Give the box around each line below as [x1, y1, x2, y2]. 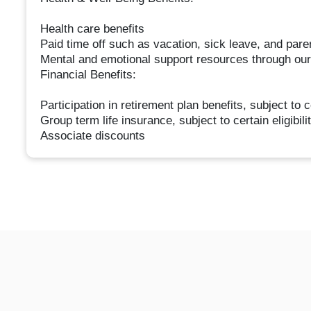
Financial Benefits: [40, 68, 136, 82]
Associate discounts [40, 129, 145, 143]
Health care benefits [40, 22, 144, 36]
